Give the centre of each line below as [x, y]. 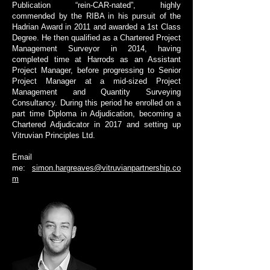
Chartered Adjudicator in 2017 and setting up [96, 124]
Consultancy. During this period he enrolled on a [96, 103]
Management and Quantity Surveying [96, 92]
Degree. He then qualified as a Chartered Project [96, 38]
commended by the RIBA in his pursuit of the [96, 16]
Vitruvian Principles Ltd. [54, 135]
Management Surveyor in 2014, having [96, 49]
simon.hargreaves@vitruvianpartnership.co [106, 168]
